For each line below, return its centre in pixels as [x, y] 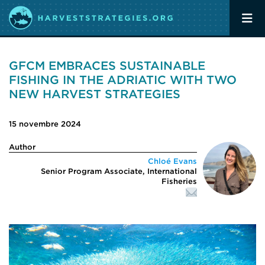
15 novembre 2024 [45, 124]
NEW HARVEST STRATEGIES [95, 94]
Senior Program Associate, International [119, 171]
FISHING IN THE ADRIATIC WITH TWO [123, 80]
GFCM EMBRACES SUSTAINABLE [107, 66]
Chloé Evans [172, 161]
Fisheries [179, 181]
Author [22, 147]
